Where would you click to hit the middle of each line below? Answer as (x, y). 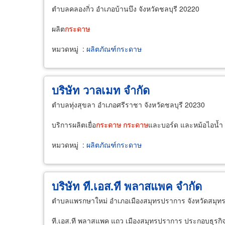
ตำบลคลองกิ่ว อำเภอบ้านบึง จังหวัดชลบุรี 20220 (126, 9)
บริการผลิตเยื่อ (74, 125)
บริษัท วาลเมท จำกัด (101, 90)
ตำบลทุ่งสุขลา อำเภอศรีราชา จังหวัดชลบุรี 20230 (128, 104)
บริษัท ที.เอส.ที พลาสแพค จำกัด (127, 186)
